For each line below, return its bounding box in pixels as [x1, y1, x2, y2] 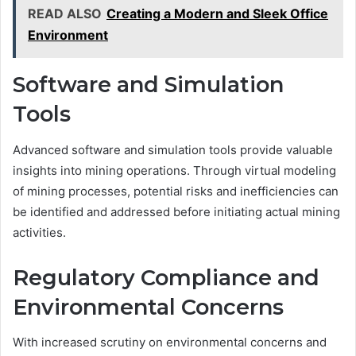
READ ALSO [28, 6, 102, 22]
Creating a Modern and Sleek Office [106, 6, 328, 22]
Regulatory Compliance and [13, 264, 319, 291]
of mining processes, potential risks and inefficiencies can [13, 183, 339, 199]
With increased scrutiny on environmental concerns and [13, 335, 327, 350]
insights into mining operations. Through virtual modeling [13, 162, 336, 178]
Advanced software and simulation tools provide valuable [13, 141, 333, 157]
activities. [13, 224, 66, 240]
